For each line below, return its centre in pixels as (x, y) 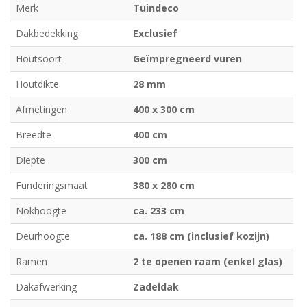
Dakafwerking (46, 286)
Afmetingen (41, 109)
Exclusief (155, 33)
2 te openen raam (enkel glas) (208, 261)
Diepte (30, 160)
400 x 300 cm (164, 109)
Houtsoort (39, 58)
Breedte (34, 134)
